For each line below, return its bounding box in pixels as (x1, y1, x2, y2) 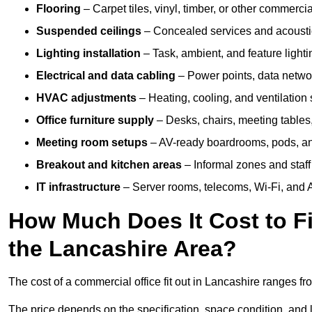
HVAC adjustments (36, 92, 136, 104)
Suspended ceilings (36, 25, 141, 38)
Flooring (36, 3, 81, 15)
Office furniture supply (36, 114, 154, 127)
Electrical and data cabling (36, 70, 175, 82)
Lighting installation (36, 47, 141, 60)
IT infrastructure (36, 181, 120, 194)
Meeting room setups (36, 136, 148, 149)
